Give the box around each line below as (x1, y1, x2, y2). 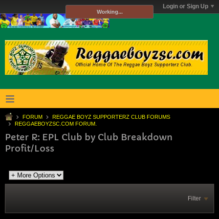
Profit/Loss (5, 142, 54, 154)
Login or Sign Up (163, 3, 208, 10)
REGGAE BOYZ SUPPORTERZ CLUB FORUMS (52, 113, 170, 120)
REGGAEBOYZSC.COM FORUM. (15, 120, 97, 127)
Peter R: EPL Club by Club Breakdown (5, 131, 173, 143)
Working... (96, 9, 123, 15)
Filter (188, 195, 201, 202)
